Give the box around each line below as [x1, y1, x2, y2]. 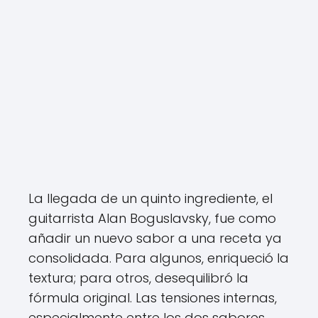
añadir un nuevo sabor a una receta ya [28, 229, 282, 247]
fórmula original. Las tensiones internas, [28, 289, 277, 307]
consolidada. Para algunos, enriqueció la [28, 249, 289, 267]
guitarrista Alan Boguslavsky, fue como [28, 209, 276, 227]
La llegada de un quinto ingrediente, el [28, 190, 273, 207]
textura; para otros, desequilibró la [28, 269, 248, 287]
